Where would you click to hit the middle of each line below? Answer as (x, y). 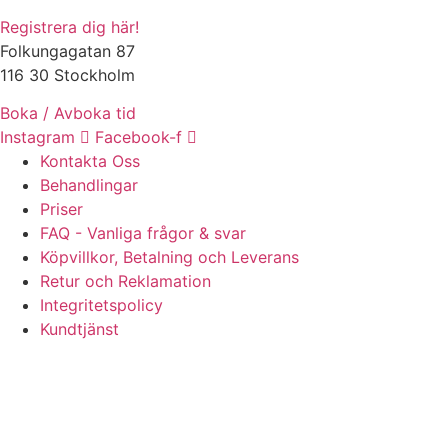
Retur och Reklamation (125, 281)
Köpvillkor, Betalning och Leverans (169, 257)
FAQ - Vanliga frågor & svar (143, 233)
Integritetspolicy (101, 305)
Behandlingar (89, 185)
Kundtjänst (79, 329)
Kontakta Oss (90, 161)
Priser (61, 209)
